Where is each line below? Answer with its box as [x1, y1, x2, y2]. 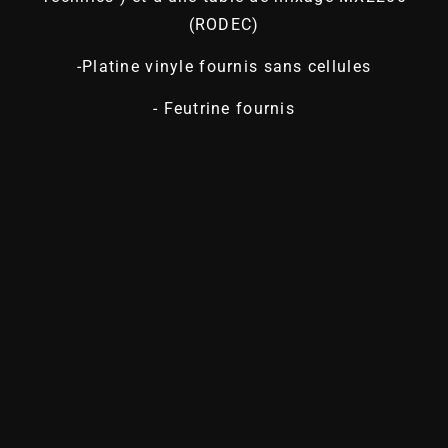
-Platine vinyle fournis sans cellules [76, 57, 372, 77]
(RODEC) [188, 14, 260, 34]
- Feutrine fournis [152, 99, 296, 119]
